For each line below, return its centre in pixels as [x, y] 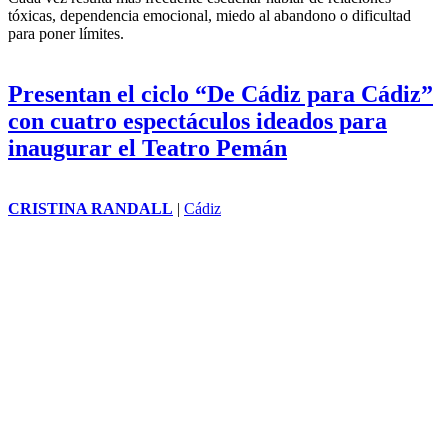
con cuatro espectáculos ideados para [197, 354]
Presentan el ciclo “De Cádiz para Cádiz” [220, 327]
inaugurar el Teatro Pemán [147, 381]
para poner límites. [66, 268]
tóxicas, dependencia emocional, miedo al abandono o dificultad [209, 250]
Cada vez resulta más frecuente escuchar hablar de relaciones [199, 232]
